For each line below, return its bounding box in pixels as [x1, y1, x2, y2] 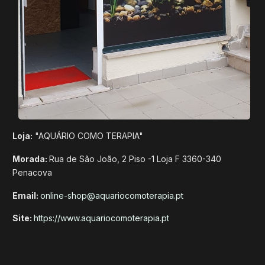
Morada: [12, 153, 49, 164]
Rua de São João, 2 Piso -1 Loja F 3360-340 [49, 153, 221, 164]
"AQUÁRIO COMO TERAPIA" [33, 131, 143, 141]
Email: [12, 190, 40, 201]
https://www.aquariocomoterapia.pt [34, 213, 169, 224]
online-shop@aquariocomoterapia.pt [40, 190, 183, 201]
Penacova [12, 167, 52, 177]
